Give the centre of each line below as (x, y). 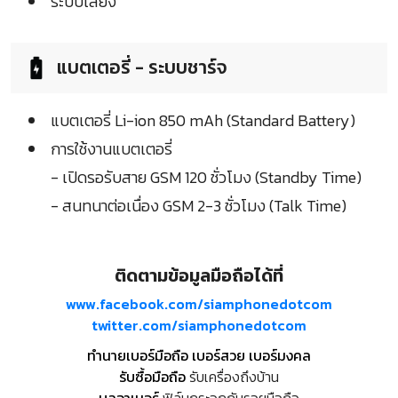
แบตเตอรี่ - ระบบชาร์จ (142, 67)
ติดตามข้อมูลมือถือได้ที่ (199, 275)
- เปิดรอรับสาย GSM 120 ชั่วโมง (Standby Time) (206, 177)
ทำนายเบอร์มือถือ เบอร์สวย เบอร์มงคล (199, 355)
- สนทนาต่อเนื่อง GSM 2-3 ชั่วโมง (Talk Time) (199, 205)
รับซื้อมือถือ (152, 376)
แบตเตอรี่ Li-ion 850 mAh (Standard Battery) (203, 120)
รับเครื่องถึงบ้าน (232, 376)
